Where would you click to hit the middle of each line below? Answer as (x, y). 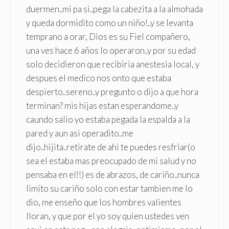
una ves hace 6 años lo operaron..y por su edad (111, 50)
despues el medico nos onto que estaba (99, 78)
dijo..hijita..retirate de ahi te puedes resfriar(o (111, 147)
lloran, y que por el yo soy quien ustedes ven (108, 216)
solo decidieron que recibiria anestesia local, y (113, 64)
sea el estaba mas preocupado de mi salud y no (111, 161)
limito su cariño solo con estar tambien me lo (109, 188)
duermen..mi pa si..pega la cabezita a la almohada (114, 9)
